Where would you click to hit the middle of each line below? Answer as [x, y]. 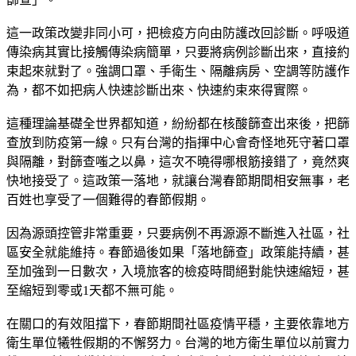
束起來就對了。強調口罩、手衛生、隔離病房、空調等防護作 [178, 71]
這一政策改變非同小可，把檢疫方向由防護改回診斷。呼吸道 [178, 33]
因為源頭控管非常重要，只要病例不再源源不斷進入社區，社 [178, 233]
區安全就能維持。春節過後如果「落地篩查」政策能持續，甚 [178, 252]
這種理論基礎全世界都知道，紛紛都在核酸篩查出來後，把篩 [178, 123]
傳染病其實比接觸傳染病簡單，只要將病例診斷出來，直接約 [178, 52]
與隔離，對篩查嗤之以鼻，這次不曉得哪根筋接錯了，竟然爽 [178, 161]
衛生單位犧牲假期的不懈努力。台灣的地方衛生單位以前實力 [178, 342]
